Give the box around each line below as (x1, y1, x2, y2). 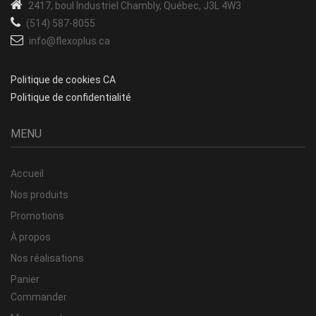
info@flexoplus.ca (29, 35, 110, 47)
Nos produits (11, 188, 68, 200)
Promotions (11, 209, 64, 221)
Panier (11, 273, 39, 285)
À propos (11, 231, 51, 243)
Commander (11, 291, 67, 303)
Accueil (11, 167, 44, 179)
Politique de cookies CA (11, 73, 116, 85)
